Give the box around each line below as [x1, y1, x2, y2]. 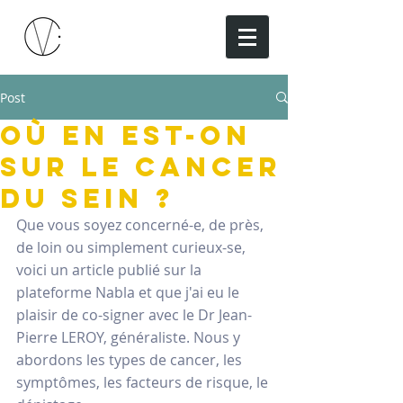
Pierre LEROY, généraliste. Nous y [16, 327, 244, 347]
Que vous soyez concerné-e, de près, [16, 215, 267, 235]
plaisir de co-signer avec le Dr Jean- [16, 305, 252, 325]
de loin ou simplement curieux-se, [16, 237, 249, 257]
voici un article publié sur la [16, 260, 205, 280]
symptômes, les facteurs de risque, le [16, 372, 272, 392]
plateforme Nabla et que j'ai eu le [16, 282, 243, 302]
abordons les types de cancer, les [16, 350, 246, 370]
